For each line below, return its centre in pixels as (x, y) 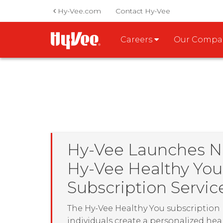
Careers (137, 40)
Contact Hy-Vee (143, 11)
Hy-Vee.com (78, 11)
